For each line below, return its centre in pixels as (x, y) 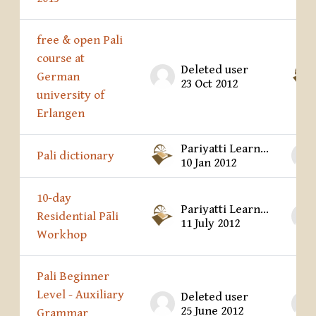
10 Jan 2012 (208, 163)
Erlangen (61, 114)
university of (71, 96)
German (58, 77)
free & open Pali (80, 41)
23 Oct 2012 (209, 84)
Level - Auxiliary (80, 295)
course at (61, 59)
